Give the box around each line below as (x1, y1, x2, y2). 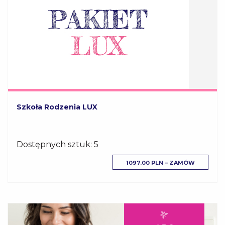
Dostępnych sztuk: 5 (17, 139, 98, 149)
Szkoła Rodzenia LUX (17, 102, 97, 111)
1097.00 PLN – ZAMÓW (126, 159, 195, 166)
